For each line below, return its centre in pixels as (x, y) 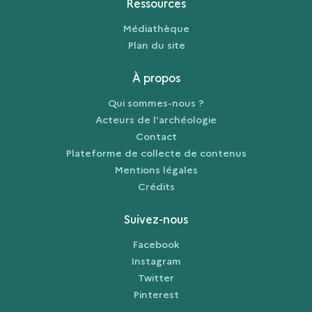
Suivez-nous (156, 219)
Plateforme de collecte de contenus (156, 153)
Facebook (156, 244)
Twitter (156, 278)
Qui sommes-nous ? (156, 103)
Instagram (156, 261)
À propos (156, 78)
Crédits (156, 186)
